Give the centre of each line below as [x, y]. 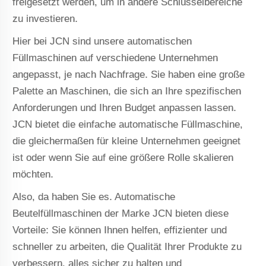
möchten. [33, 174]
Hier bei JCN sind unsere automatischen [102, 41]
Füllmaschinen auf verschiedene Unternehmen [115, 58]
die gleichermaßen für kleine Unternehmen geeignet [127, 141]
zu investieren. [45, 18]
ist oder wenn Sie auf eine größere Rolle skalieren [123, 157]
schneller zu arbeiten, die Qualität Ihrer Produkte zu [127, 246]
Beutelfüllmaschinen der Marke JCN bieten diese [121, 213]
